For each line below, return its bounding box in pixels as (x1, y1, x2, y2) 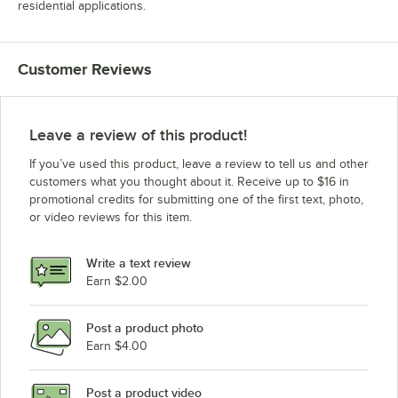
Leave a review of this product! (29, 125, 247, 144)
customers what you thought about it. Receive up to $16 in (29, 174, 349, 188)
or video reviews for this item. (29, 210, 192, 224)
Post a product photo (86, 321, 203, 336)
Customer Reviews (18, 60, 152, 78)
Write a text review (86, 256, 191, 271)
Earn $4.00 (86, 339, 147, 354)
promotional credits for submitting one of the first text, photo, (29, 192, 363, 206)
